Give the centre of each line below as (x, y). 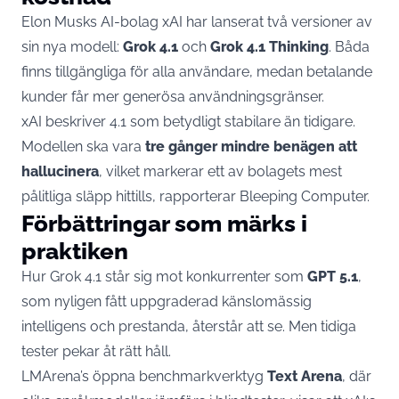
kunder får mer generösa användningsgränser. (173, 96)
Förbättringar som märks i (164, 223)
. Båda (349, 46)
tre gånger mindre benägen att (251, 146)
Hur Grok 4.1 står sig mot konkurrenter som (164, 276)
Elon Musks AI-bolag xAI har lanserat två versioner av (197, 21)
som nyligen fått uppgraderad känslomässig (167, 301)
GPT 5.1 (333, 276)
